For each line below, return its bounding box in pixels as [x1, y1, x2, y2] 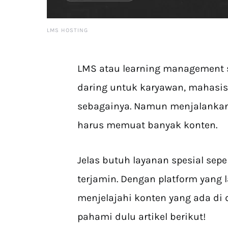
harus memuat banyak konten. [77, 119, 217, 131]
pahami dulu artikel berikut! [77, 211, 206, 222]
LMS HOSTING [47, 27, 89, 34]
